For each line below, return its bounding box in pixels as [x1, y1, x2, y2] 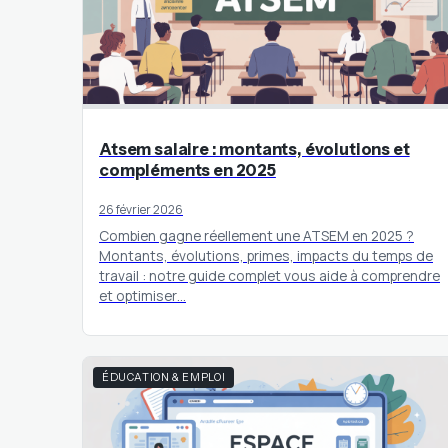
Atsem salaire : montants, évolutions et [99, 138, 410, 159]
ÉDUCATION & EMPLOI [102, 371, 226, 385]
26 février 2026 [99, 200, 183, 218]
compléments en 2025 [99, 159, 276, 180]
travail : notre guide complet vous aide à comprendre [99, 265, 440, 285]
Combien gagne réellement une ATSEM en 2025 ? [99, 225, 414, 245]
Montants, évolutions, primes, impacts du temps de [99, 245, 433, 265]
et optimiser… [99, 285, 186, 305]
